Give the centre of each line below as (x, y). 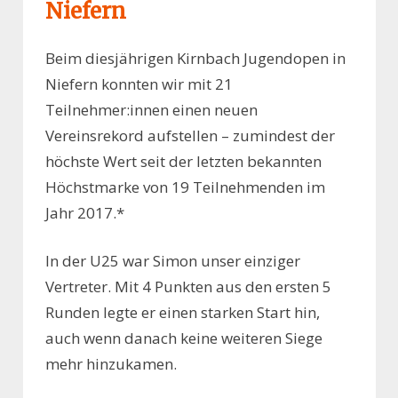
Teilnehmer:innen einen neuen (151, 109)
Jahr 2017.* (85, 212)
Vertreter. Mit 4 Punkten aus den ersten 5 (188, 287)
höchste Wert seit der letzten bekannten (183, 161)
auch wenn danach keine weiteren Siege (184, 338)
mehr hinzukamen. (111, 364)
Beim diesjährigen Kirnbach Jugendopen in (195, 58)
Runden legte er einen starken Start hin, (183, 313)
